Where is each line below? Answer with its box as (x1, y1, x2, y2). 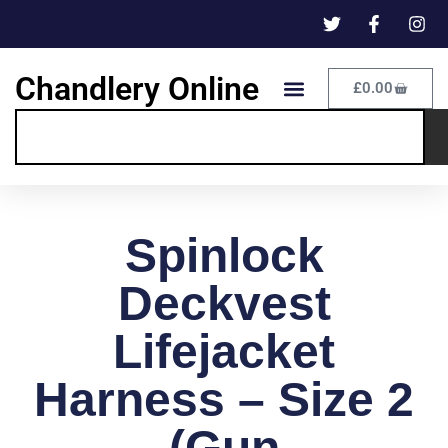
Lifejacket (113, 325, 335, 379)
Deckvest (117, 277, 331, 331)
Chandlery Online (15, 69, 259, 108)
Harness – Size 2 (34, 373, 414, 427)
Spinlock (124, 229, 324, 283)
